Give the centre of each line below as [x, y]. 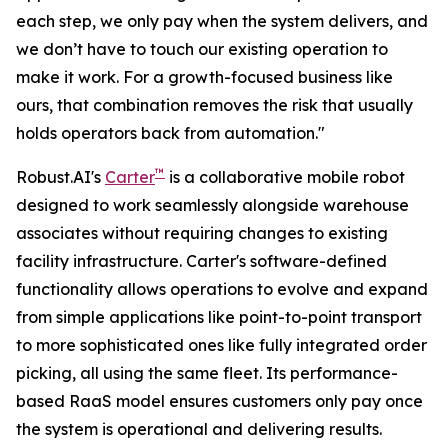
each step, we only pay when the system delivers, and [222, 21]
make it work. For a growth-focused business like [204, 77]
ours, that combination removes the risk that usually [214, 105]
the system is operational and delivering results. [199, 429]
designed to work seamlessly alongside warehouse [212, 205]
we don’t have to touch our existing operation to [202, 49]
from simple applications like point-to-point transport [219, 317]
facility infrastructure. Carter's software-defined [201, 261]
